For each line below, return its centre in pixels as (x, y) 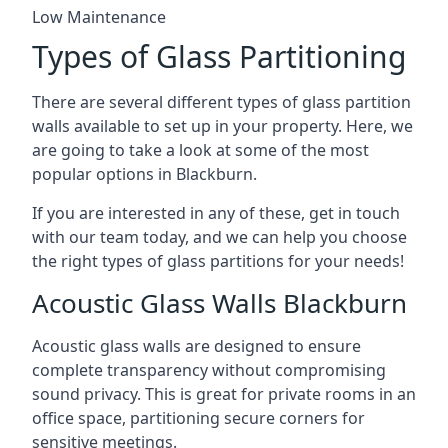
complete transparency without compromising (209, 369)
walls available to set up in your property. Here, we (222, 125)
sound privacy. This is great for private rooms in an (224, 393)
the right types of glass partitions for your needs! (218, 260)
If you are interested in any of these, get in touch (216, 212)
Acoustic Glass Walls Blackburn (219, 302)
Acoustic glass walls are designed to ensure (196, 345)
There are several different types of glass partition (221, 101)
